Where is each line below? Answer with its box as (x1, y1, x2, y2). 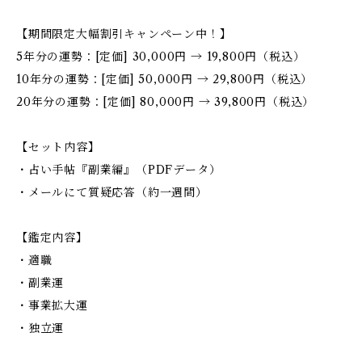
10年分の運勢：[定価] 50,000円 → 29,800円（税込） (16, 72, 314, 86)
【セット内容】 (16, 140, 100, 154)
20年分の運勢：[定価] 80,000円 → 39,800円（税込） (16, 95, 315, 109)
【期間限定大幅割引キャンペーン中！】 (16, 27, 232, 41)
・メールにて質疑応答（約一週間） (16, 185, 208, 200)
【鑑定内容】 (16, 230, 88, 245)
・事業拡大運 (16, 298, 88, 313)
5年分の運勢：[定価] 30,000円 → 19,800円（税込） (16, 49, 305, 64)
